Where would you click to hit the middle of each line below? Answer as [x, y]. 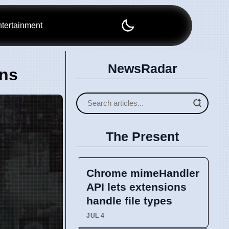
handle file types [129, 200]
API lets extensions [136, 187]
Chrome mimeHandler [143, 173]
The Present [142, 136]
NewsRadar [142, 68]
